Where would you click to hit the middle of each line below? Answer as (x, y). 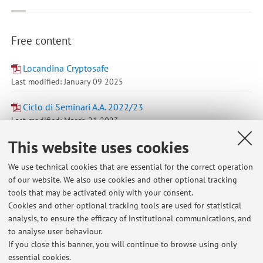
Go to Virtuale (58, 165)
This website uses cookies (99, 147)
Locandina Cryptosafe (65, 68)
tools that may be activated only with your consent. (101, 193)
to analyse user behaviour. (55, 231)
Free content (41, 41)
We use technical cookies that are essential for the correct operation (131, 167)
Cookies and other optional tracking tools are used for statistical (125, 205)
